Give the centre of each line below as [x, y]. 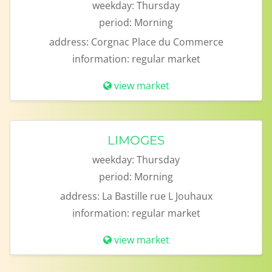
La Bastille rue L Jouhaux [157, 196]
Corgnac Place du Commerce [157, 42]
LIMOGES [136, 140]
